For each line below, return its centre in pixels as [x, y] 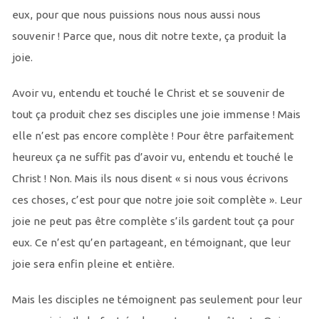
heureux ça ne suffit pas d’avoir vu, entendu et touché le [152, 157]
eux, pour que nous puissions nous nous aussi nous [136, 15]
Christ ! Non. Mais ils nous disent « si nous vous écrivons [150, 179]
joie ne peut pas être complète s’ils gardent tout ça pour [153, 221]
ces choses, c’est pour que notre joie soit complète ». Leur [157, 200]
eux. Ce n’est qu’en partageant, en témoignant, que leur [151, 243]
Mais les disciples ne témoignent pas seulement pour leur [157, 300]
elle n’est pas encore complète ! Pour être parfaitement [153, 136]
